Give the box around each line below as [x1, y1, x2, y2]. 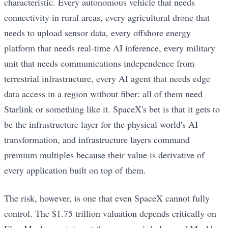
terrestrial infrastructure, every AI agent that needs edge [4, 72, 210, 85]
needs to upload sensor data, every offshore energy [4, 26, 191, 39]
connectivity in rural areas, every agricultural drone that [4, 11, 210, 24]
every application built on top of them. [4, 164, 146, 177]
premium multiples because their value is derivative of [4, 149, 205, 161]
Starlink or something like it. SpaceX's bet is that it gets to [4, 103, 220, 116]
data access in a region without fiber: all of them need [4, 88, 203, 100]
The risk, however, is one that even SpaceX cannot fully [4, 191, 210, 204]
